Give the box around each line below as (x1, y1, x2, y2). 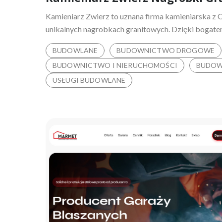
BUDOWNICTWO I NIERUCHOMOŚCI (53, 60, 177, 69)
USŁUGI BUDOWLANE (53, 75, 126, 84)
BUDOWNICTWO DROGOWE (116, 46, 215, 55)
